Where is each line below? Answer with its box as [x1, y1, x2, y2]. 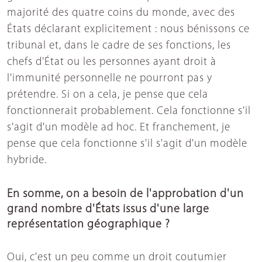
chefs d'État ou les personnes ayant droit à [7, 57, 216, 68]
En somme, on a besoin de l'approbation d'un [7, 188, 244, 201]
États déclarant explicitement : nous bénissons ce [7, 24, 250, 36]
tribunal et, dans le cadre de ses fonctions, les [7, 40, 231, 52]
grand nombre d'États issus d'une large [7, 204, 209, 216]
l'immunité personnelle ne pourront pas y [7, 73, 212, 85]
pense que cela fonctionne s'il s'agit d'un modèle [7, 139, 247, 150]
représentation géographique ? [7, 219, 170, 231]
